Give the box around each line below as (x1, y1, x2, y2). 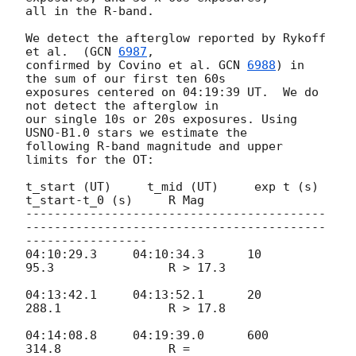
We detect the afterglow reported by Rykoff (25, 31, 326, 46)
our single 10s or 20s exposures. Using (25, 112, 297, 127)
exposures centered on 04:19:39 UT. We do (25, 85, 319, 100)
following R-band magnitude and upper (25, 139, 283, 154)
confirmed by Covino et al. (25, 58, 219, 73)
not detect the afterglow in (25, 99, 219, 114)
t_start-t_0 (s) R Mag (25, 193, 204, 208)
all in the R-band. (25, 4, 154, 19)
